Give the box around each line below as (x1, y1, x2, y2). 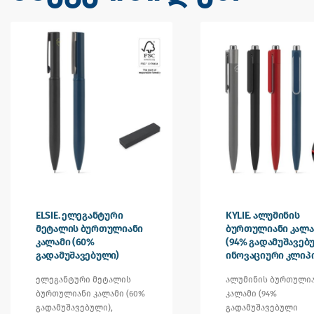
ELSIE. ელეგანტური (36, 209, 123, 221)
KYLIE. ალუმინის (225, 209, 300, 221)
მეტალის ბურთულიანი (36, 222, 143, 235)
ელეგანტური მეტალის (36, 274, 131, 285)
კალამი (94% (225, 288, 277, 299)
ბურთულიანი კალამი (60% (36, 288, 145, 299)
